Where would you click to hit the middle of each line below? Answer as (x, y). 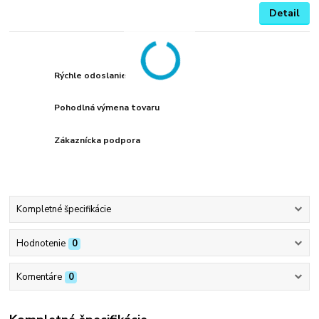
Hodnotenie (41, 243)
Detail (284, 14)
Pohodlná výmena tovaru (107, 108)
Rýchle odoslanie (91, 75)
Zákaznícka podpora (98, 141)
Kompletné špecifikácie (63, 210)
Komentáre (39, 277)
